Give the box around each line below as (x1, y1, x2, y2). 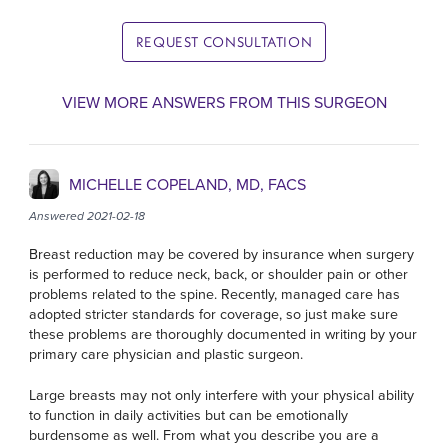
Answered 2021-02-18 (29, 207, 146, 226)
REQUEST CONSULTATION (135, 32, 313, 51)
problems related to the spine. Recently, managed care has (29, 284, 401, 305)
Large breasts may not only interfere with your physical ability (29, 384, 415, 405)
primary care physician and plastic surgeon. (29, 344, 304, 365)
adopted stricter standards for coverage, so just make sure (29, 304, 399, 325)
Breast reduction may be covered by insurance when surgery (29, 244, 415, 265)
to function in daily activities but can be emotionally (29, 404, 349, 425)
